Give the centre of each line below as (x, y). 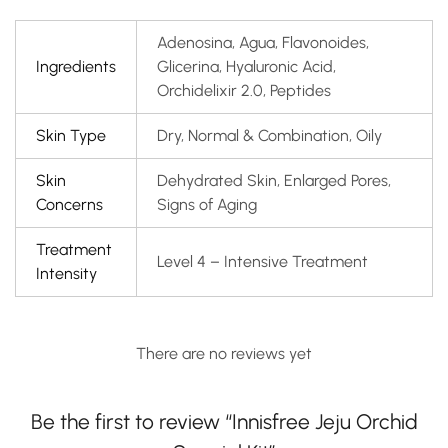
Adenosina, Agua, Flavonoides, (263, 42)
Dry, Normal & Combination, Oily (269, 135)
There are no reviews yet (224, 353)
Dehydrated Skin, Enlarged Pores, (274, 180)
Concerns (69, 204)
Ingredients (76, 66)
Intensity (66, 273)
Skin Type (71, 135)
